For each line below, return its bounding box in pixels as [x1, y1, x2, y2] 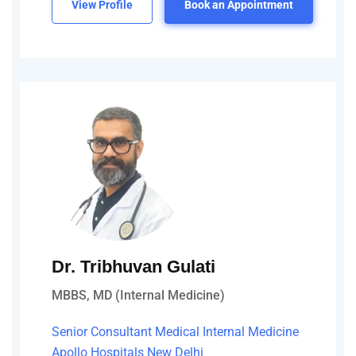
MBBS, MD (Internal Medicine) [52, 287, 225, 303]
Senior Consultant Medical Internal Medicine [52, 323, 299, 339]
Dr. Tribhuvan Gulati [52, 256, 215, 277]
